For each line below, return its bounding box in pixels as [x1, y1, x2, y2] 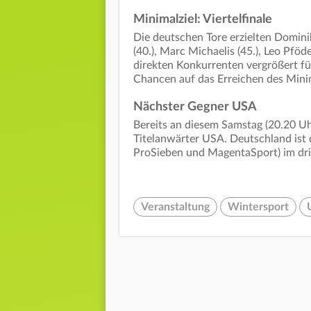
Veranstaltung [141, 201, 210, 213]
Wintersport [228, 201, 289, 213]
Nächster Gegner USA [133, 101, 257, 114]
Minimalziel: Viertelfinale [133, 13, 272, 26]
